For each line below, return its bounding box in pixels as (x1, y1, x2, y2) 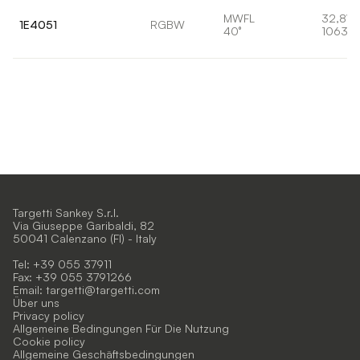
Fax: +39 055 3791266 (13, 269, 132, 284)
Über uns (13, 295, 59, 309)
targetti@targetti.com (46, 282, 160, 297)
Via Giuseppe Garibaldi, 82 (13, 218, 154, 232)
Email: (13, 282, 46, 297)
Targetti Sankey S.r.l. (13, 205, 119, 219)
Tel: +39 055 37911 (13, 256, 112, 271)
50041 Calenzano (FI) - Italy (13, 231, 157, 245)
